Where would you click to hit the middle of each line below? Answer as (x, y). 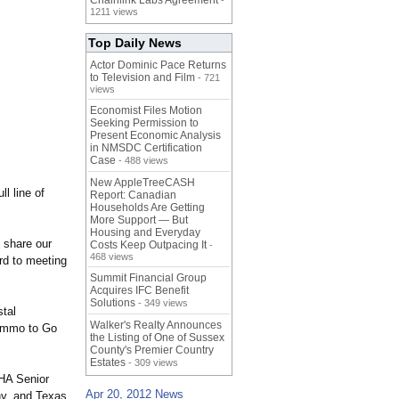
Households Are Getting (147, 208)
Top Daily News (135, 43)
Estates (108, 363)
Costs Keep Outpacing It (148, 245)
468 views (112, 257)
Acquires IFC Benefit (139, 291)
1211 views (114, 12)
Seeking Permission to (144, 123)
